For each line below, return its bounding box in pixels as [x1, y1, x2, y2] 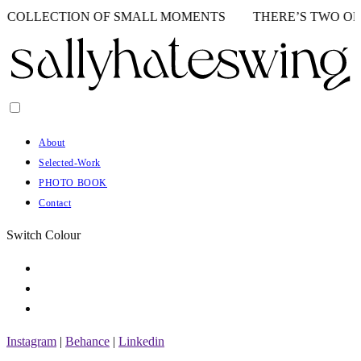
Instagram [6, 334, 56, 348]
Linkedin [118, 334, 164, 348]
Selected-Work [39, 156, 101, 168]
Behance [65, 334, 110, 348]
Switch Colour [6, 227, 81, 242]
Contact [39, 197, 72, 209]
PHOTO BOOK [39, 176, 107, 189]
